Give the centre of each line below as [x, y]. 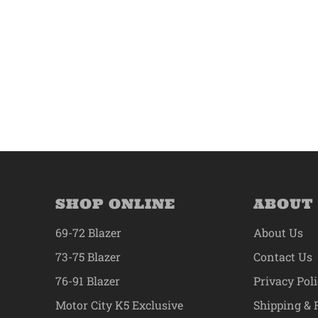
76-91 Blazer [87, 281]
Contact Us [283, 257]
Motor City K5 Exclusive [119, 305]
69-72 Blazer [88, 233]
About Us [279, 233]
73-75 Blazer [88, 257]
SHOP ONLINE [115, 204]
